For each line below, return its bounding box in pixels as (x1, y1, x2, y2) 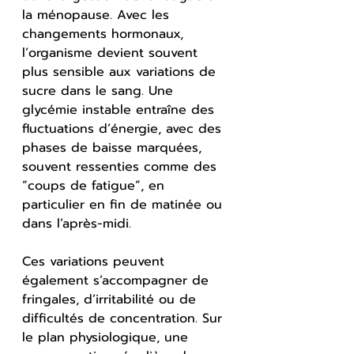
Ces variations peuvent (22, 251, 169, 271)
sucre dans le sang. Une (22, 81, 178, 100)
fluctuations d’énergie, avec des (22, 119, 226, 138)
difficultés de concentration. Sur (22, 308, 227, 328)
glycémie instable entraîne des (22, 100, 219, 119)
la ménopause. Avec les (22, 5, 174, 24)
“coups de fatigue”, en (22, 175, 169, 195)
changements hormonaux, (22, 24, 188, 43)
